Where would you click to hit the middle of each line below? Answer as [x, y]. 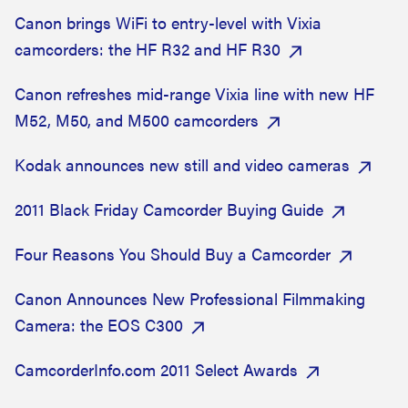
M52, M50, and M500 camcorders [137, 120]
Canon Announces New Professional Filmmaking [190, 298]
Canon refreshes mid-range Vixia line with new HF [194, 93]
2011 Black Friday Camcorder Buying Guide [169, 209]
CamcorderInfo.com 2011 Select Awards [156, 369]
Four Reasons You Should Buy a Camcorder [173, 254]
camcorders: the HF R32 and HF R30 [148, 49]
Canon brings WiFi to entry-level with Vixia [168, 22]
